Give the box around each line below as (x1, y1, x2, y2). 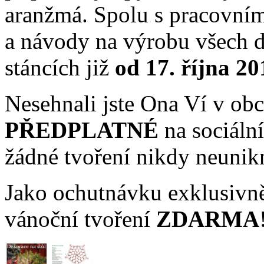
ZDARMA (156, 206, 259, 232)
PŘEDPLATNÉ (5, 117, 164, 143)
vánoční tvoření (5, 206, 156, 232)
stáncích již (5, 55, 115, 81)
